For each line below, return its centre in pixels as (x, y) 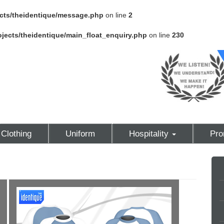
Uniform (80, 134)
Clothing (16, 134)
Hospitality (150, 134)
